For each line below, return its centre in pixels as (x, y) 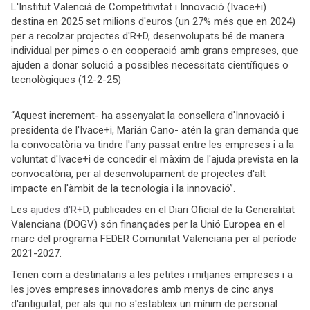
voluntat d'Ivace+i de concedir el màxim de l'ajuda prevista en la (155, 159)
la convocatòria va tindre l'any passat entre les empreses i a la (153, 145)
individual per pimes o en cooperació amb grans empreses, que (155, 51)
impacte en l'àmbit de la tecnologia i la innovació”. (123, 189)
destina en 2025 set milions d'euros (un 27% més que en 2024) (153, 22)
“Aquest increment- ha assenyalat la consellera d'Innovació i (148, 116)
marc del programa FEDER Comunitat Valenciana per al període (154, 239)
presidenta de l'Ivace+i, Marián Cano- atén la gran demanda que (155, 130)
